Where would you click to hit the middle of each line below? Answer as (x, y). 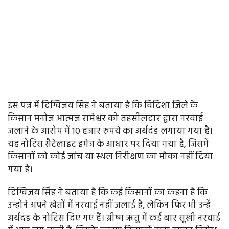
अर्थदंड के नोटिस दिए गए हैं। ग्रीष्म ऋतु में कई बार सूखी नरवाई (114, 219)
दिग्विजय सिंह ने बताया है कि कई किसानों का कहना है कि (108, 193)
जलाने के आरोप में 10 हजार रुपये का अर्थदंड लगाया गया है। (110, 132)
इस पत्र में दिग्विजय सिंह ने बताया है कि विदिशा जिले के (103, 106)
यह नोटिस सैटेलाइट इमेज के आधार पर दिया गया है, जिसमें (108, 145)
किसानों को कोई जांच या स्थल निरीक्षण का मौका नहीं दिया (110, 157)
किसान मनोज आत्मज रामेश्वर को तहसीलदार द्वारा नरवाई (105, 119)
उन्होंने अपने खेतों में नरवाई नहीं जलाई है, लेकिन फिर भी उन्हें (109, 206)
